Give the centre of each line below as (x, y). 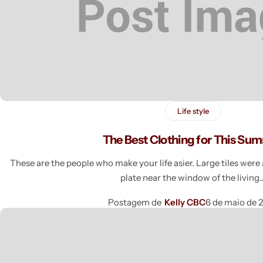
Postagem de (134, 202)
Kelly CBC (185, 202)
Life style (193, 111)
